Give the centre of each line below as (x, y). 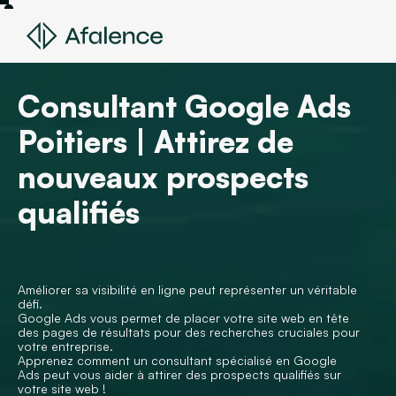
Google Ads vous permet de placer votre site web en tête (183, 318)
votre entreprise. (65, 346)
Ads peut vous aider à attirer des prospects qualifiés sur (179, 374)
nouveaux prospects (163, 177)
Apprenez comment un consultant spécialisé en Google (177, 360)
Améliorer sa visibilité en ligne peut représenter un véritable (187, 289)
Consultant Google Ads (184, 106)
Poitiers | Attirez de (156, 141)
